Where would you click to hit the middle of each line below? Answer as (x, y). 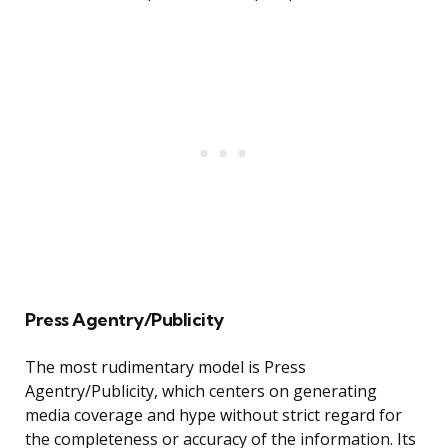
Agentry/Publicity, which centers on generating (201, 391)
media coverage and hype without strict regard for (213, 415)
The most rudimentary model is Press (165, 367)
